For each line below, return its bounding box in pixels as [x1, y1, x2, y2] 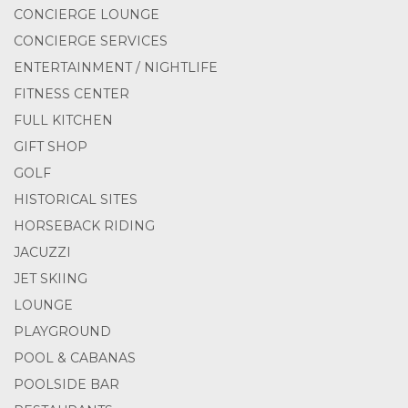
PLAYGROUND [14, 323, 111, 340]
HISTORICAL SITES [14, 191, 138, 208]
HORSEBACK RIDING [14, 218, 155, 234]
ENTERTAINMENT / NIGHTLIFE [14, 59, 218, 76]
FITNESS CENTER [14, 86, 129, 102]
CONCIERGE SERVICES [14, 33, 168, 49]
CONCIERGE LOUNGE [14, 6, 159, 23]
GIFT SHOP [14, 138, 87, 155]
